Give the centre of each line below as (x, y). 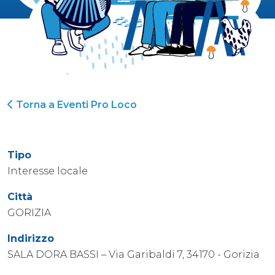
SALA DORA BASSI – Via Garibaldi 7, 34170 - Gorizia (134, 254)
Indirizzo (31, 238)
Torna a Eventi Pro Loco (75, 104)
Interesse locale (48, 171)
